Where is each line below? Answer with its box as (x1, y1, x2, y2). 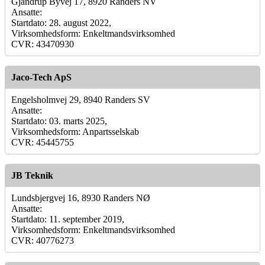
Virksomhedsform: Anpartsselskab (11, 126, 139, 137)
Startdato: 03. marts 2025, (11, 115, 107, 126)
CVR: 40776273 (11, 235, 74, 245)
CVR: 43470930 (11, 38, 74, 49)
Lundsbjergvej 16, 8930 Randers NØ (11, 192, 150, 203)
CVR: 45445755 (11, 137, 74, 147)
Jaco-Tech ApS (11, 72, 72, 82)
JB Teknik (11, 170, 53, 180)
